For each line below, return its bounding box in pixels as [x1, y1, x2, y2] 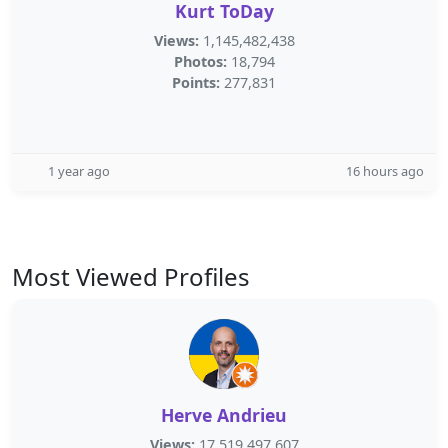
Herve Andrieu [161, 403, 287, 427]
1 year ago [48, 162, 110, 180]
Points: [172, 73, 220, 92]
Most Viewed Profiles [12, 260, 250, 293]
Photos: [173, 52, 227, 71]
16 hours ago [346, 162, 424, 180]
